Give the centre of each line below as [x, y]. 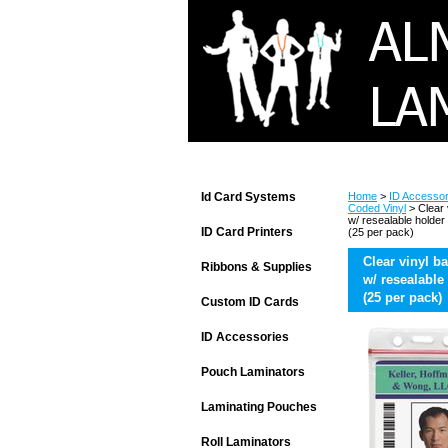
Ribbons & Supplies [256, 267]
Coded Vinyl [377, 208]
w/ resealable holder [396, 220]
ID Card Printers [247, 232]
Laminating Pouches [259, 407]
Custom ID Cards [250, 302]
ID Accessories [245, 337]
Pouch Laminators [253, 372]
